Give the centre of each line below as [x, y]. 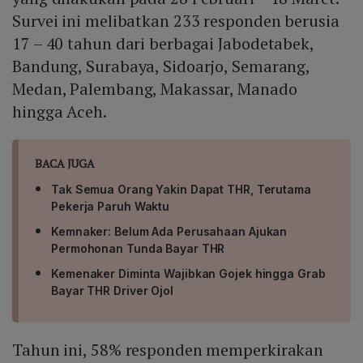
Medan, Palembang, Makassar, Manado [155, 89]
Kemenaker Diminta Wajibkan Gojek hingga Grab [188, 274]
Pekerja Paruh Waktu [111, 207]
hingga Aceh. [60, 112]
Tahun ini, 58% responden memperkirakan [168, 350]
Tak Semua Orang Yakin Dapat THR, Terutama [181, 190]
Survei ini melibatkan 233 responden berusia [176, 21]
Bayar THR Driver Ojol [112, 291]
